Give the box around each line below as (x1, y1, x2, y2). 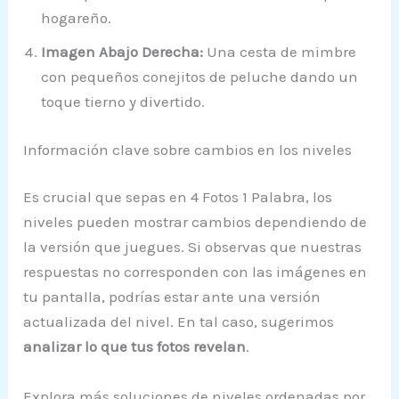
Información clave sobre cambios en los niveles (23, 140, 353, 159)
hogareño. (41, 9, 112, 28)
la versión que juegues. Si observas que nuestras (23, 238, 362, 256)
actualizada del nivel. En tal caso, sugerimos (23, 313, 335, 331)
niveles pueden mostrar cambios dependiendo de (23, 213, 368, 232)
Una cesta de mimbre (203, 43, 357, 61)
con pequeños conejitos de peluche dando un (41, 68, 359, 86)
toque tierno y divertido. (41, 93, 206, 111)
